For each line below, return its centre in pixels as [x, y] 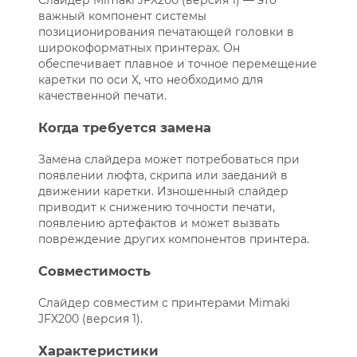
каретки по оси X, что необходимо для [150, 80]
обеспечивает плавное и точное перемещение [177, 64]
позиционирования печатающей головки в [166, 32]
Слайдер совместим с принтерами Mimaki [164, 303]
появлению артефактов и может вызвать [159, 224]
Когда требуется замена [124, 128]
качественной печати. [102, 96]
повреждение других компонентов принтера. [173, 239]
